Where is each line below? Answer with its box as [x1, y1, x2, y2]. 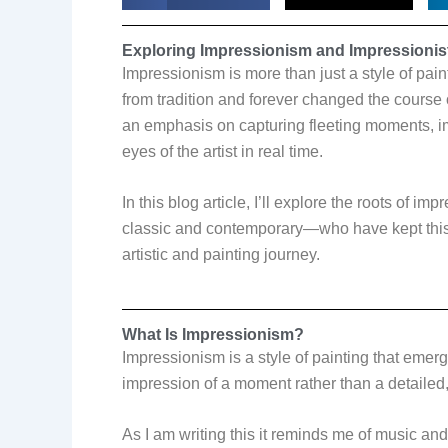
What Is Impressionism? [122, 325, 304, 343]
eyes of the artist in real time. [122, 142, 327, 160]
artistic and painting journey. [122, 246, 320, 264]
